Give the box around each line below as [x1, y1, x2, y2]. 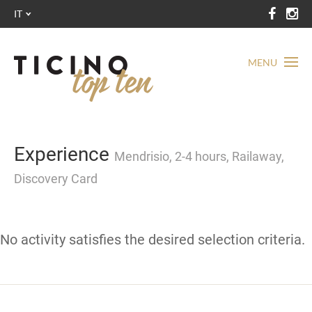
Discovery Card [14, 171, 97, 186]
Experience [14, 143, 114, 166]
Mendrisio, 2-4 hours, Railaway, [114, 149, 284, 164]
